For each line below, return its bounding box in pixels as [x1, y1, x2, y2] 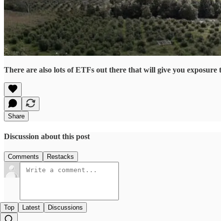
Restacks [47, 152, 74, 160]
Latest [22, 203, 40, 211]
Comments [8, 152, 39, 160]
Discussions [48, 203, 83, 211]
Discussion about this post [4, 132, 90, 141]
